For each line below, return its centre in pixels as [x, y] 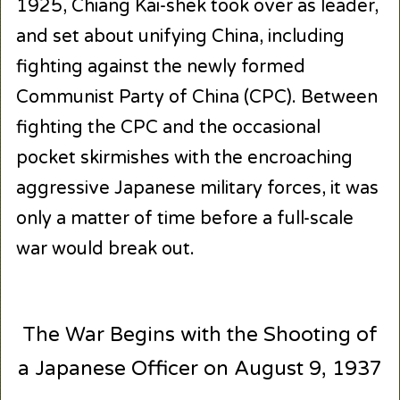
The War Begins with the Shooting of [200, 335]
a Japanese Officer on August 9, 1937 [200, 369]
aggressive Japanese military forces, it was [197, 188]
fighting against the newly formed [160, 67]
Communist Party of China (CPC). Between [196, 97]
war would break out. [105, 249]
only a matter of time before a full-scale [184, 218]
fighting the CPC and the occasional [168, 127]
